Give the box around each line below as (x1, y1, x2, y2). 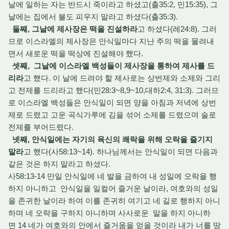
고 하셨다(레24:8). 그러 (138, 25, 217, 33)
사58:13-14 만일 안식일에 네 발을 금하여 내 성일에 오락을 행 (8, 172, 217, 180)
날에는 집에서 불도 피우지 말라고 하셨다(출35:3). (8, 12, 178, 21)
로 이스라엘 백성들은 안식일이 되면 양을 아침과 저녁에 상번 (8, 98, 216, 107)
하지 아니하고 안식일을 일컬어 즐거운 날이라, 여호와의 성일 (8, 184, 218, 193)
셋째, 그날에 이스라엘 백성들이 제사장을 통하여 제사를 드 (12, 61, 215, 70)
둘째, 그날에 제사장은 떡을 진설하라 (12, 25, 138, 33)
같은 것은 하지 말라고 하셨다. (8, 159, 112, 168)
